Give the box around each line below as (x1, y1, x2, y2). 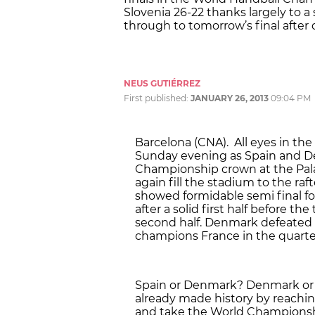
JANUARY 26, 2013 (191, 92, 269, 103)
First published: (124, 92, 191, 103)
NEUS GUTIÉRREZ (124, 77, 200, 89)
